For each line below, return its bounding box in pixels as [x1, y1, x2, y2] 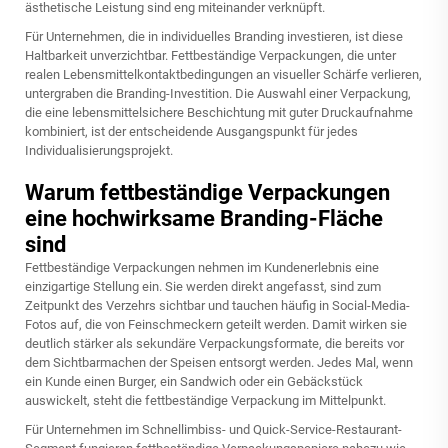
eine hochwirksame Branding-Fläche [25, 206, 383, 231]
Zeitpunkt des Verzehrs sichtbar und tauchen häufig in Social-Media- [25, 298, 410, 313]
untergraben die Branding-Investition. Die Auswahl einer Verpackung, [25, 86, 411, 101]
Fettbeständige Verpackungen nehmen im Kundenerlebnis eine [25, 260, 379, 275]
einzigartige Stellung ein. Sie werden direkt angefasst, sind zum [25, 279, 381, 294]
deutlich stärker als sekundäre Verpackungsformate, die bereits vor [25, 336, 404, 351]
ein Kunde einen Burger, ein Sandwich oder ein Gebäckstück [25, 374, 363, 389]
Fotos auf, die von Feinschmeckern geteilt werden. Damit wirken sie [25, 317, 407, 332]
